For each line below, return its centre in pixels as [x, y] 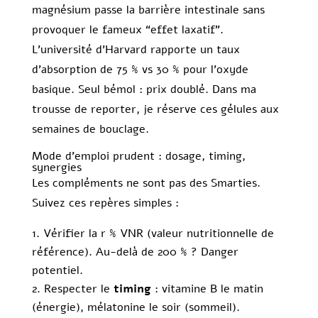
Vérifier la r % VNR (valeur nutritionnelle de [158, 234]
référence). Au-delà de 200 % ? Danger [135, 252]
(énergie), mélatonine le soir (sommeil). [136, 308]
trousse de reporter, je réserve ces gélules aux [155, 110]
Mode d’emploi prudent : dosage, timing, [138, 157]
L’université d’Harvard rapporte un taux [136, 50]
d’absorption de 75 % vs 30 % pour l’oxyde [140, 70]
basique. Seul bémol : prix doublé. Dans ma [144, 90]
